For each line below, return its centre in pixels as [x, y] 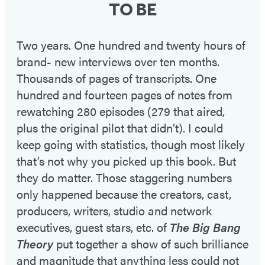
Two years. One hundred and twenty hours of [131, 45]
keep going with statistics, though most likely [131, 144]
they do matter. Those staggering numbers [124, 177]
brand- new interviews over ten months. [118, 62]
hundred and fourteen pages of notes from [125, 95]
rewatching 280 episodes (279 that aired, [121, 111]
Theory [35, 244]
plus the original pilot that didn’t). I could [120, 128]
